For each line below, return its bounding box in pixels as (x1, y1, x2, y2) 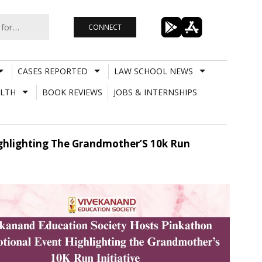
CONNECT (88, 22, 122, 32)
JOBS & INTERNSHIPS (113, 86, 197, 98)
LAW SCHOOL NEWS (113, 65, 193, 77)
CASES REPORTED (17, 65, 88, 77)
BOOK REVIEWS (42, 86, 102, 98)
